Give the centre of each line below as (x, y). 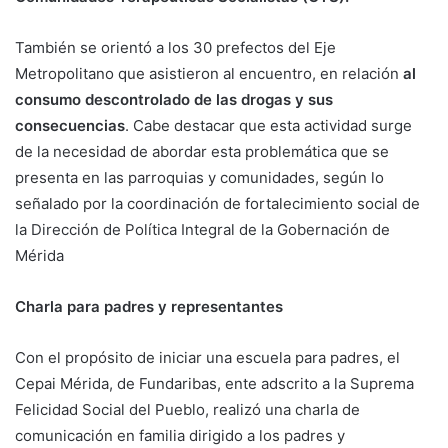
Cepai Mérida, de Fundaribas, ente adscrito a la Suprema (214, 384)
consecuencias (70, 126)
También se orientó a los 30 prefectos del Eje (175, 48)
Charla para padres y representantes (149, 307)
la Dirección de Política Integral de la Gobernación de (202, 230)
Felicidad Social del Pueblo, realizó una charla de (187, 410)
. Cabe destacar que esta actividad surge (268, 126)
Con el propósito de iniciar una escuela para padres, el (207, 358)
